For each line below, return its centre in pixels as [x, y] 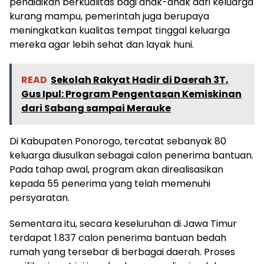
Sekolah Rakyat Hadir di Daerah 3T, [140, 80]
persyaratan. [39, 197]
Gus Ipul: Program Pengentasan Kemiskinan [131, 94]
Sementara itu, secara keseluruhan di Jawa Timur [123, 223]
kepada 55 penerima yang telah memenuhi [110, 183]
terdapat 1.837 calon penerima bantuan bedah [118, 237]
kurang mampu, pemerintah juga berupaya [109, 16]
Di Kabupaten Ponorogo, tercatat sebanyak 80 [118, 141]
